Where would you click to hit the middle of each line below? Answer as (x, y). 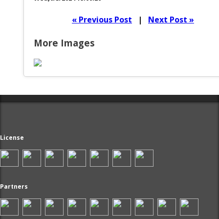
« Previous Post (102, 20)
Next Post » (171, 20)
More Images (64, 43)
